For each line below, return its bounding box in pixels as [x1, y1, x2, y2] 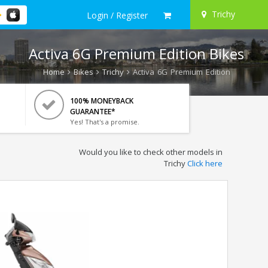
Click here [187, 158, 223, 169]
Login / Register [87, 9, 148, 21]
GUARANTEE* [69, 106, 115, 117]
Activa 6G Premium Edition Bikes [29, 44, 244, 63]
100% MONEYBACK [69, 96, 133, 106]
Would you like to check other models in [78, 147, 223, 157]
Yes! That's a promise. [69, 117, 139, 126]
